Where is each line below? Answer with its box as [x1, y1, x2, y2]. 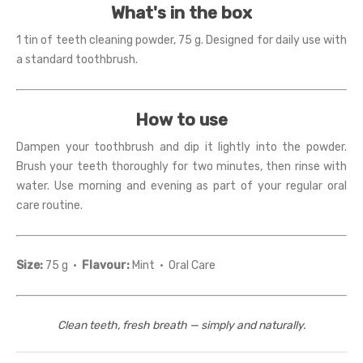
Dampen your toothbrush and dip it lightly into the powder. [16, 140, 347, 155]
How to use [135, 109, 228, 130]
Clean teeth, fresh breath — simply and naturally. [57, 318, 306, 333]
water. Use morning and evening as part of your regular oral [16, 179, 347, 194]
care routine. [16, 199, 83, 213]
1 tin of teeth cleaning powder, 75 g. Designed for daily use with [16, 33, 347, 48]
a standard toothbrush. [16, 53, 138, 67]
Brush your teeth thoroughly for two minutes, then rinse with [16, 160, 347, 174]
